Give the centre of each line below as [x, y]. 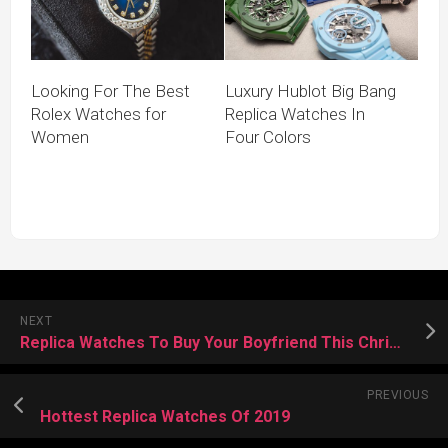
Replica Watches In [295, 114]
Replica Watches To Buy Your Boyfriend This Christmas [395, 343]
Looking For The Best [110, 91]
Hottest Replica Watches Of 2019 [165, 417]
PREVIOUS [397, 395]
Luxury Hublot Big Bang [310, 91]
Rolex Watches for [98, 114]
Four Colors [268, 137]
